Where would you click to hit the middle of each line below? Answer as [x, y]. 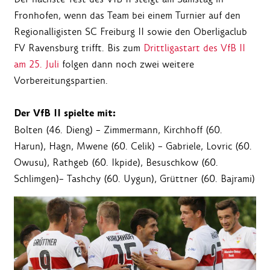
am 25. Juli [36, 64]
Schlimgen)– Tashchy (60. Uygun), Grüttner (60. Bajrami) [134, 179]
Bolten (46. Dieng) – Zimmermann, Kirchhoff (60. [118, 130]
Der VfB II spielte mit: [65, 114]
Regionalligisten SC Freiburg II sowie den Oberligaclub [130, 32]
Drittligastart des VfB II [194, 48]
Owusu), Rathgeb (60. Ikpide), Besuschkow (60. [116, 163]
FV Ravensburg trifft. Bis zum [79, 48]
